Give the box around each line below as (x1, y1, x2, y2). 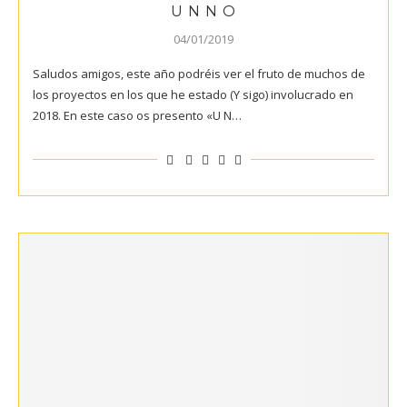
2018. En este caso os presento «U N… (33, 106, 242, 124)
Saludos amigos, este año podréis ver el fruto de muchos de (33, 65, 365, 82)
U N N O (171, 2, 236, 20)
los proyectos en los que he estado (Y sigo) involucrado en (33, 85, 353, 103)
